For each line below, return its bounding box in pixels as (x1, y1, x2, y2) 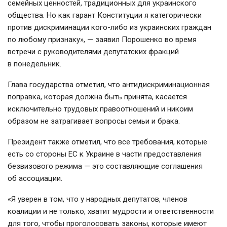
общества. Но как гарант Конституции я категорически (8, 11, 202, 20)
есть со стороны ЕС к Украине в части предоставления (8, 149, 202, 159)
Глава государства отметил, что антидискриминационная (8, 80, 210, 90)
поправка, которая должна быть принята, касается (8, 92, 187, 102)
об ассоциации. (8, 174, 62, 183)
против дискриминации (8, 23, 91, 32)
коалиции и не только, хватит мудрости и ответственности (8, 207, 214, 216)
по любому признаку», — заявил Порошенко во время (8, 35, 197, 45)
